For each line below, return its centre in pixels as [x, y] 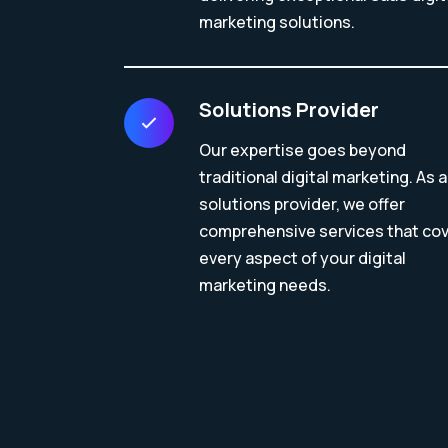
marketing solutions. [277, 22]
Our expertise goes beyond [302, 150]
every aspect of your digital [302, 258]
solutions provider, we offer [302, 204]
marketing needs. [265, 285]
